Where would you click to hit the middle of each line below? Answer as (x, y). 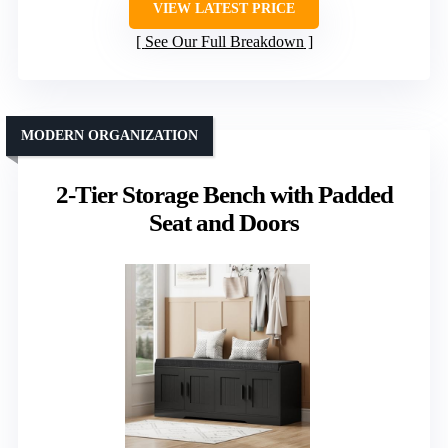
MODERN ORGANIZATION (109, 136)
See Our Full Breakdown (224, 42)
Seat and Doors (224, 223)
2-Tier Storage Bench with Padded (224, 195)
